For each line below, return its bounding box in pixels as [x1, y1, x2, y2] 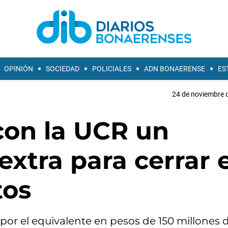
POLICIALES [92, 65, 131, 73]
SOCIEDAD [46, 65, 79, 73]
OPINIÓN [4, 65, 33, 73]
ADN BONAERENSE [144, 65, 205, 73]
